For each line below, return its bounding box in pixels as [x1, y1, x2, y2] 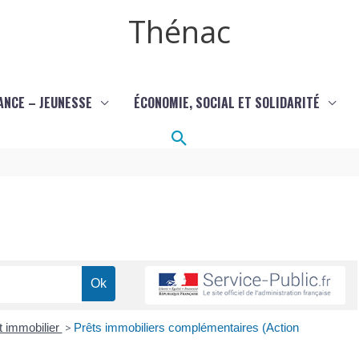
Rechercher [168, 123, 271, 151]
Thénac [128, 10, 231, 52]
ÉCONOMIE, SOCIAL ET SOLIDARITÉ [133, 93, 320, 112]
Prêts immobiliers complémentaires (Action [73, 320, 299, 334]
